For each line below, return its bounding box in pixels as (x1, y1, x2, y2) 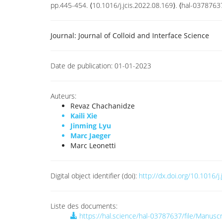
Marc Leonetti (70, 141, 116, 150)
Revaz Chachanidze (70, 101, 135, 111)
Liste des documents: (51, 201, 117, 211)
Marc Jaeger (70, 131, 111, 140)
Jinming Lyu (70, 121, 111, 130)
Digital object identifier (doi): (51, 171, 137, 180)
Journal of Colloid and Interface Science (76, 31, 209, 40)
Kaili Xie (70, 111, 97, 120)
